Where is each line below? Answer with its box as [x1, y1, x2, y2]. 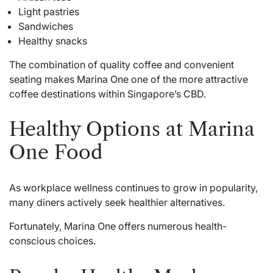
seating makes [9, 73, 77, 86]
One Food [9, 140, 102, 164]
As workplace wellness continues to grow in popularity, [9, 181, 258, 194]
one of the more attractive [129, 73, 248, 86]
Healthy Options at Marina [9, 117, 255, 141]
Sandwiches [18, 20, 73, 33]
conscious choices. [9, 234, 96, 247]
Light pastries [18, 5, 79, 18]
